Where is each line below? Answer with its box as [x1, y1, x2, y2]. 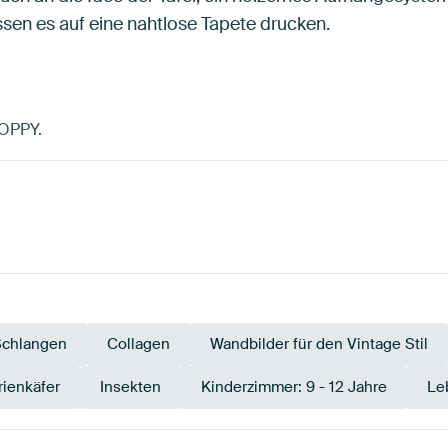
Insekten [100, 377, 161, 398]
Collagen [107, 334, 170, 355]
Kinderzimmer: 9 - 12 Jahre [201, 377, 387, 398]
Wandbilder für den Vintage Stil [210, 334, 428, 355]
